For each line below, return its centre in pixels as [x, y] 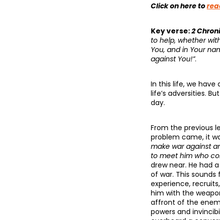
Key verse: [171, 31]
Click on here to [179, 6]
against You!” [173, 59]
